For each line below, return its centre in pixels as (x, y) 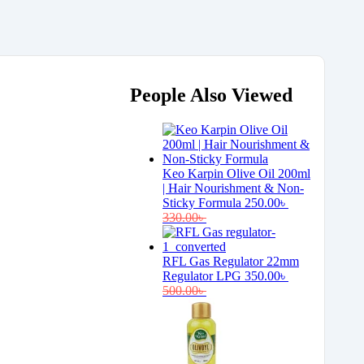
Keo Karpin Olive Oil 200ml (236, 173)
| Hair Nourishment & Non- (233, 188)
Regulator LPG (202, 275)
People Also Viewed (211, 95)
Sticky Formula (202, 202)
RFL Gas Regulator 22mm (231, 261)
